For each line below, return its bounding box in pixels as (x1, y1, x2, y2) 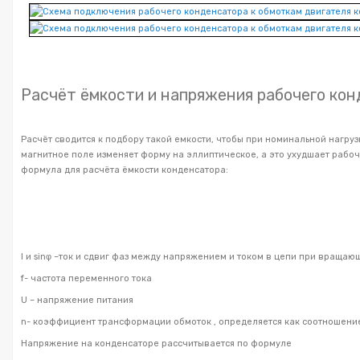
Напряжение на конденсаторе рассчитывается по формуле (21, 337, 292, 349)
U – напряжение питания (21, 294, 133, 305)
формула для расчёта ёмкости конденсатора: (21, 164, 228, 175)
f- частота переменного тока (21, 272, 152, 284)
